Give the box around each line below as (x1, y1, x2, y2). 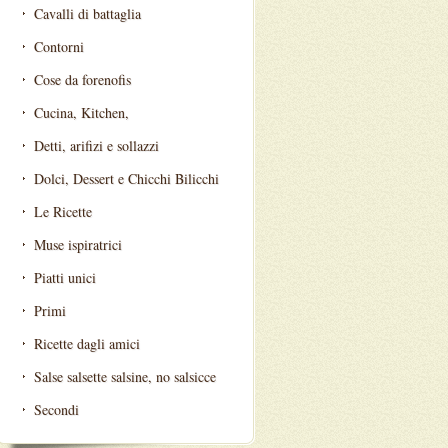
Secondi (34, 400, 79, 419)
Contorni (34, 37, 84, 56)
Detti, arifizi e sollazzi (34, 136, 159, 155)
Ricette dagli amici (34, 334, 140, 353)
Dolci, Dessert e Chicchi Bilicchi (34, 169, 219, 188)
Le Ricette (34, 202, 92, 221)
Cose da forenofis (34, 70, 131, 89)
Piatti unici (34, 268, 96, 287)
